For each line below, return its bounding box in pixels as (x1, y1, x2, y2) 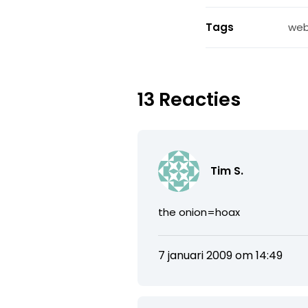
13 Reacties (137, 86, 241, 112)
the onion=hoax (158, 204, 241, 219)
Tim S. (210, 162, 244, 179)
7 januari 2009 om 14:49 (158, 247, 283, 263)
